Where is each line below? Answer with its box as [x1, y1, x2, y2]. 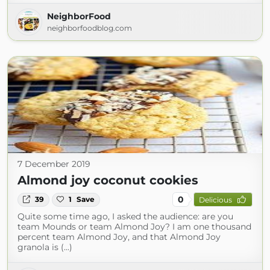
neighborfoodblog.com [47, 24, 132, 33]
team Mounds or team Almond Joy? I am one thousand [17, 221, 251, 233]
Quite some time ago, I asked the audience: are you [17, 211, 233, 222]
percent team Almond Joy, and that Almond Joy [17, 231, 221, 243]
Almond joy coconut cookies [17, 173, 198, 188]
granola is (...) [17, 242, 72, 253]
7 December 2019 [17, 159, 90, 170]
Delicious [198, 195, 232, 204]
